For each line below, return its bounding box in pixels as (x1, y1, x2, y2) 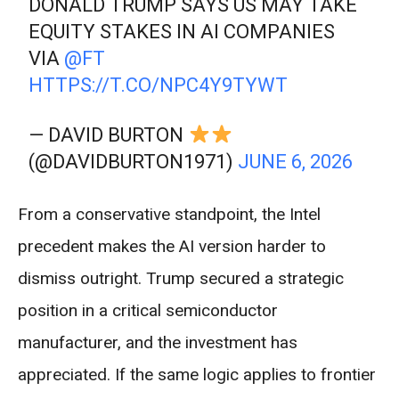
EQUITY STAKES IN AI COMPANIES (28, 20, 336, 43)
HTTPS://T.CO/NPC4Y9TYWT (28, 73, 289, 96)
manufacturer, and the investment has (18, 331, 297, 353)
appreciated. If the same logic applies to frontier (18, 363, 376, 385)
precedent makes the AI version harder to (18, 235, 326, 256)
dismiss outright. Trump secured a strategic (18, 267, 344, 289)
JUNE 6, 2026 (238, 150, 354, 173)
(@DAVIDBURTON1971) (28, 150, 239, 173)
